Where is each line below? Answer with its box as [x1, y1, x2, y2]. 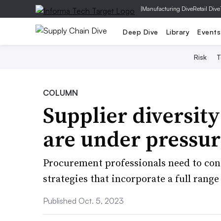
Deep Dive [123, 27, 158, 36]
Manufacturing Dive [142, 5, 193, 12]
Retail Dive [193, 5, 220, 12]
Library [166, 27, 189, 36]
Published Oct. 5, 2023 [43, 196, 124, 206]
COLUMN [43, 88, 78, 98]
